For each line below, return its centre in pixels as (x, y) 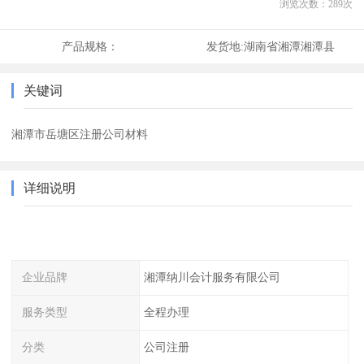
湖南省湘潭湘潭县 (289, 47)
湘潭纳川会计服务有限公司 (212, 277)
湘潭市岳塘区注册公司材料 (80, 134)
